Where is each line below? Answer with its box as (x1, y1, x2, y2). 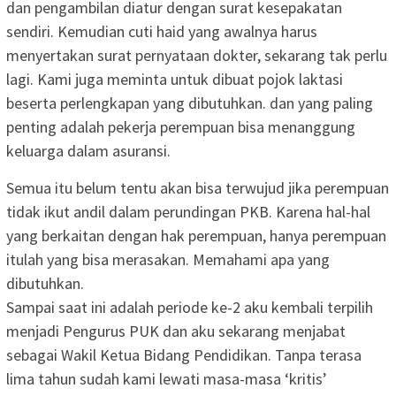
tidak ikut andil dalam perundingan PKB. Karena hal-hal (6, 201, 370, 222)
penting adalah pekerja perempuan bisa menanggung (6, 116, 355, 137)
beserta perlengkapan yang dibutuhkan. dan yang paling (6, 92, 373, 113)
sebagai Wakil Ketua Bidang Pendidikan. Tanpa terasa (6, 344, 362, 365)
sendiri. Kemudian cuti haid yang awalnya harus (6, 20, 317, 42)
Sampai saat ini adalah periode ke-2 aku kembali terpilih (6, 296, 373, 317)
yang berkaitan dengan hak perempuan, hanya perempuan (6, 225, 386, 246)
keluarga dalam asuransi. (6, 140, 171, 161)
